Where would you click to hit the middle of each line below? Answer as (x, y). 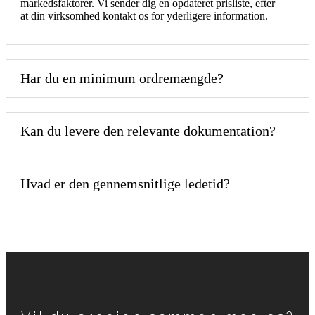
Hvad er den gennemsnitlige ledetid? (125, 183)
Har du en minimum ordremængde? (122, 78)
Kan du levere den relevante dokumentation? (148, 130)
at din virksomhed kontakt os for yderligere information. (144, 15)
